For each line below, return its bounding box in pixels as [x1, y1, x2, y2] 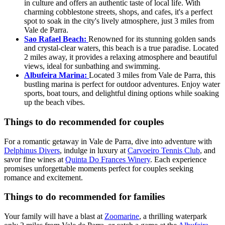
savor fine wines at [4, 155, 65, 164]
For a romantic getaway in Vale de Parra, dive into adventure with [4, 137, 212, 146]
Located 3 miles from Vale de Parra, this [89, 71, 215, 80]
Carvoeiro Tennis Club [128, 146, 200, 155]
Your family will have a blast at [4, 212, 104, 221]
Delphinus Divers [4, 146, 60, 155]
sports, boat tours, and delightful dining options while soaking [24, 89, 219, 98]
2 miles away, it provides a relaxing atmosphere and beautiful [24, 53, 217, 62]
